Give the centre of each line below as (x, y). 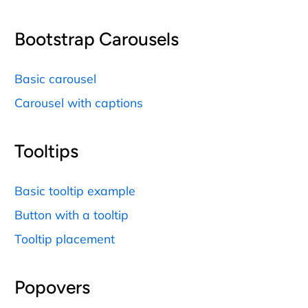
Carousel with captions (79, 102)
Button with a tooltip (71, 214)
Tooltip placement (65, 238)
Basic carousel (55, 78)
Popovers (52, 287)
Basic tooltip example (75, 190)
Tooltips (46, 152)
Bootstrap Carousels (97, 40)
